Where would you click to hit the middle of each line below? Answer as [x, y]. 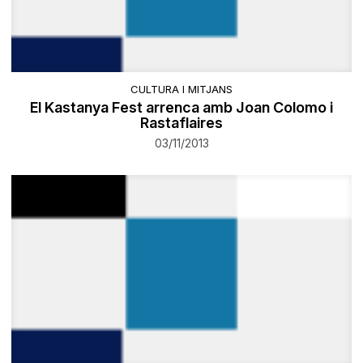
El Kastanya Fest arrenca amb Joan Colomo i [181, 108]
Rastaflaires [181, 123]
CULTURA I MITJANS [181, 90]
